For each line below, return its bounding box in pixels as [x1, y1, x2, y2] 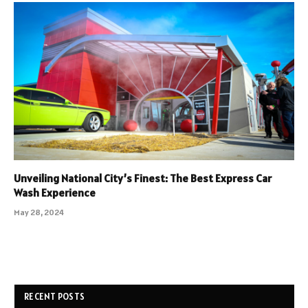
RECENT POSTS [24, 290, 85, 302]
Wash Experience [14, 185, 96, 199]
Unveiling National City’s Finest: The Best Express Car [14, 170, 272, 185]
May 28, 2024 [14, 206, 64, 217]
